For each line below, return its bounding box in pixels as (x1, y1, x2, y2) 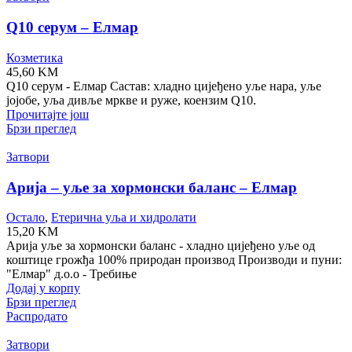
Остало (6, 211, 45, 225)
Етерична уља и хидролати (51, 211, 196, 225)
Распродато (6, 310, 68, 324)
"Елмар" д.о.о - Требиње (6, 267, 137, 281)
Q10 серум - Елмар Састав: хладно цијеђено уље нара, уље (6, 79, 321, 93)
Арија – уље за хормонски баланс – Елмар (6, 178, 297, 196)
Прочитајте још (6, 107, 89, 121)
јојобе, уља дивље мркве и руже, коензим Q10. (6, 93, 256, 107)
